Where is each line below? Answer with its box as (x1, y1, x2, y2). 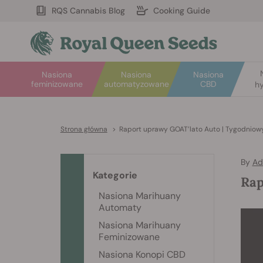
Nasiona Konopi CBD (99, 248, 186, 261)
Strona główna (60, 124, 107, 134)
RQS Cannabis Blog (52, 5, 125, 16)
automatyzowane (103, 79, 169, 89)
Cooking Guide (153, 5, 210, 16)
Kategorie (93, 169, 137, 181)
